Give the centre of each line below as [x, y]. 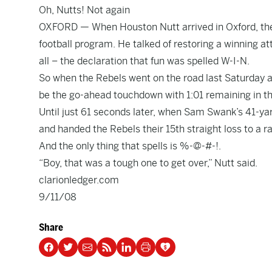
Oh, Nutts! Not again [84, 10]
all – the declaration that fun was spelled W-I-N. [144, 61]
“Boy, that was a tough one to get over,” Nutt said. [148, 163]
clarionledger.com [79, 180]
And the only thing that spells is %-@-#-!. [130, 146]
